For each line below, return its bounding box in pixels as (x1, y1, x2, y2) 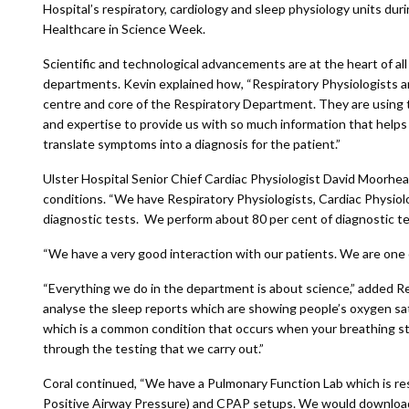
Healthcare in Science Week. (42, 21, 205, 37)
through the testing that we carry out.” (42, 341, 264, 356)
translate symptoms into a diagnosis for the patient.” (42, 136, 341, 152)
